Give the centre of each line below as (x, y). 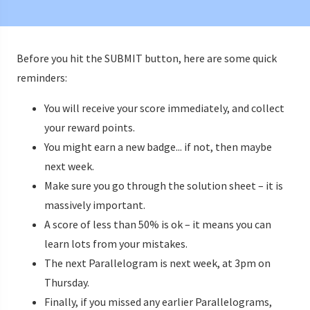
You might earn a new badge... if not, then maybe (158, 147)
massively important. (95, 205)
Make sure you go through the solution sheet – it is (164, 186)
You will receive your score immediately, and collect (164, 108)
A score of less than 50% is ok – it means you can (158, 225)
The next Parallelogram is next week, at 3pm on (157, 263)
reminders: (42, 78)
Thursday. (67, 283)
